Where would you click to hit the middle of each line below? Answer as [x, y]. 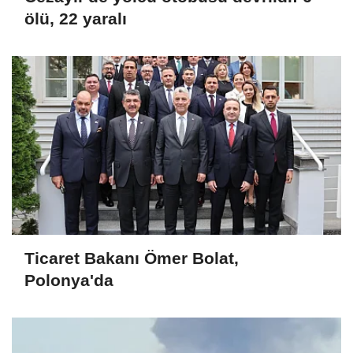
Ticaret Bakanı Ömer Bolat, [132, 258]
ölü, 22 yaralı [76, 18]
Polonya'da [69, 280]
